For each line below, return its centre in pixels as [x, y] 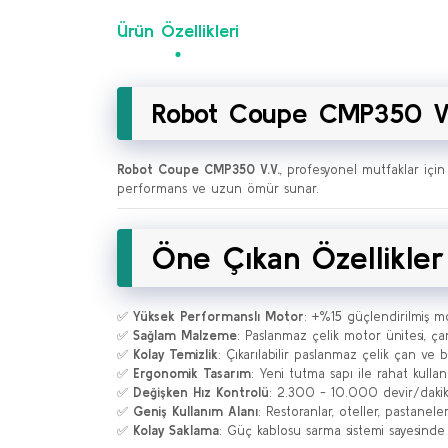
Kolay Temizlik [175, 354]
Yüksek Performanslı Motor [218, 316]
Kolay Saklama [176, 430]
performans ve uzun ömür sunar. [218, 188]
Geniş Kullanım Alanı [195, 411]
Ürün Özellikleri [178, 30]
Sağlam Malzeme [185, 335]
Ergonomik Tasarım [192, 373]
